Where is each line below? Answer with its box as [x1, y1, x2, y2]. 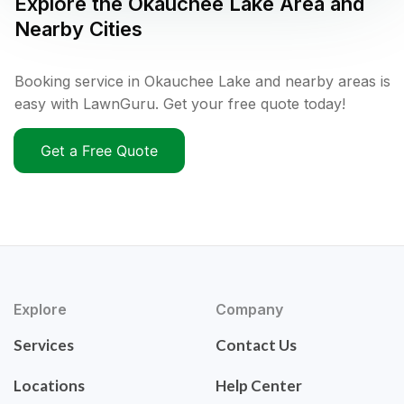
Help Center [216, 376, 302, 396]
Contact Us [216, 335, 297, 355]
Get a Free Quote [41, 142, 158, 161]
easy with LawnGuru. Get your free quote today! [14, 95, 345, 114]
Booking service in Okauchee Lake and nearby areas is [14, 72, 390, 91]
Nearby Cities [14, 17, 142, 41]
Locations [14, 376, 85, 396]
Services [14, 335, 74, 355]
